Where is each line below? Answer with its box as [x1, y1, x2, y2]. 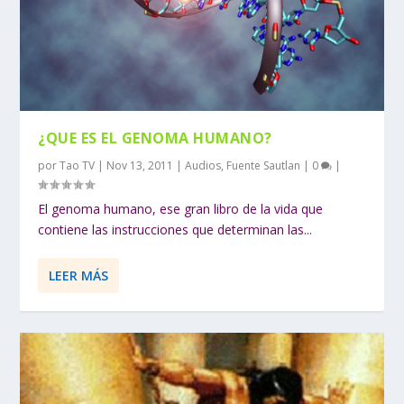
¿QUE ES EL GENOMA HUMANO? [38, 127, 272, 148]
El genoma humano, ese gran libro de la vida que [38, 199, 324, 217]
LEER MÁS [49, 266, 109, 284]
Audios [185, 157, 222, 173]
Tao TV [60, 157, 96, 173]
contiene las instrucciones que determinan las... [38, 220, 313, 238]
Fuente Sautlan [226, 157, 301, 173]
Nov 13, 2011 [106, 157, 174, 173]
